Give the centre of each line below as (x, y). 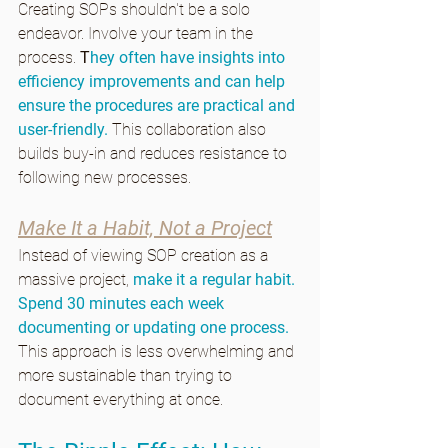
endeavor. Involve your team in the (137, 33)
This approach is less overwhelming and (158, 351)
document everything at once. (120, 399)
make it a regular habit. (216, 279)
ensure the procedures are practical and (158, 105)
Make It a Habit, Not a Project (145, 227)
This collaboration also (191, 129)
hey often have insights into (189, 57)
